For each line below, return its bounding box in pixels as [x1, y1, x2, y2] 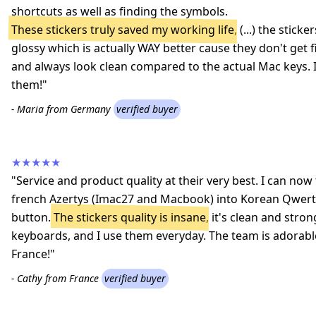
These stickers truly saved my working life [11, 21, 234, 37]
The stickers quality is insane [54, 209, 206, 225]
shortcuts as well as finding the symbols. [11, 3, 228, 19]
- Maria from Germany [11, 102, 114, 116]
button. [11, 209, 54, 225]
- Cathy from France [11, 271, 102, 285]
